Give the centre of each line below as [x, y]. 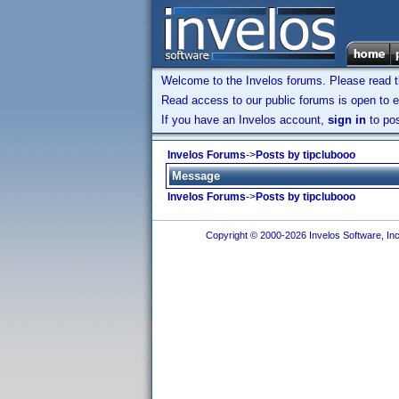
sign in [347, 120]
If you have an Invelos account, [244, 120]
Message [196, 176]
